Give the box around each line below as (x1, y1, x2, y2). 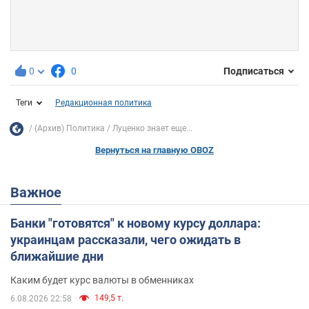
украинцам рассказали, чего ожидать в (10, 232, 241, 247)
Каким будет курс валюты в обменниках (10, 274, 194, 286)
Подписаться (223, 66, 284, 77)
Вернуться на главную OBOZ (95, 144, 214, 155)
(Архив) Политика (34, 123, 105, 134)
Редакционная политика (55, 97, 152, 108)
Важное (19, 183, 61, 201)
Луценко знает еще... (112, 123, 192, 134)
